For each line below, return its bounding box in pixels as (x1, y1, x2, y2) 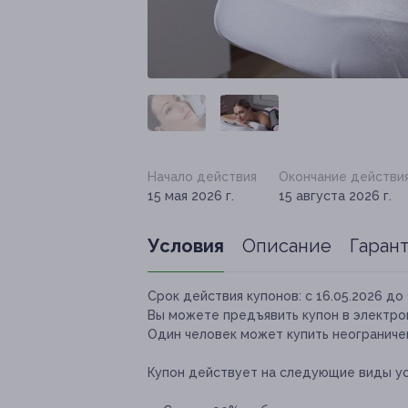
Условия (148, 235, 224, 258)
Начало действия (148, 169, 257, 185)
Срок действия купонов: (148, 289, 301, 304)
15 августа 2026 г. (279, 189, 392, 204)
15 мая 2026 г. (148, 189, 234, 204)
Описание (242, 235, 331, 258)
